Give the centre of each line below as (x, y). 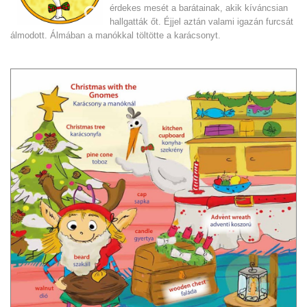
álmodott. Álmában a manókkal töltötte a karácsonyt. (115, 36)
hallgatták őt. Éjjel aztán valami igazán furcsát (201, 22)
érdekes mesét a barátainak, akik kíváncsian (199, 8)
